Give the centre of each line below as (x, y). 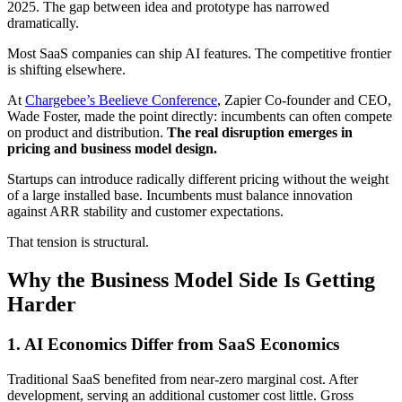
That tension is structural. (78, 242)
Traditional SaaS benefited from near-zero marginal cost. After (183, 379)
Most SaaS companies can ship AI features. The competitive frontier (199, 54)
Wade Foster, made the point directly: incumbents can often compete (200, 117)
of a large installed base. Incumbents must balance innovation (180, 196)
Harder (42, 304)
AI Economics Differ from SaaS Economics (182, 344)
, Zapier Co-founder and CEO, (304, 100)
